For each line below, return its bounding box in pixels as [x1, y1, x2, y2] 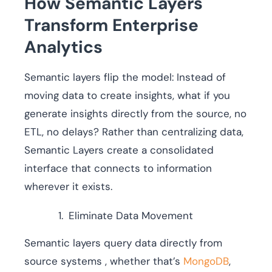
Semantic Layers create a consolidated [24, 143, 214, 157]
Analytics [24, 36, 103, 59]
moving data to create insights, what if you [24, 89, 230, 103]
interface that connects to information [24, 161, 212, 175]
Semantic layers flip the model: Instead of [24, 70, 226, 84]
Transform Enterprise [24, 14, 199, 37]
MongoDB [183, 254, 229, 268]
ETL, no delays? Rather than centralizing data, [24, 125, 243, 139]
